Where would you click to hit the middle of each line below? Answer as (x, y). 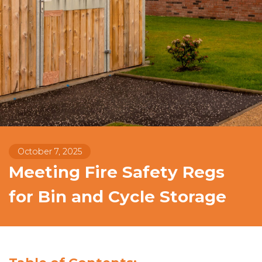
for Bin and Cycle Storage (118, 196)
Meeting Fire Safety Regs (117, 172)
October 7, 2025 (50, 151)
